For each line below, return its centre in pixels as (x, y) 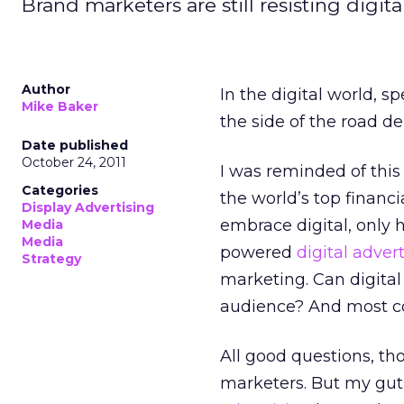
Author (46, 89)
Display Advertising (88, 207)
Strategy (51, 259)
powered (256, 252)
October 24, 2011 (74, 162)
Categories (60, 190)
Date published (75, 145)
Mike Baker (60, 106)
